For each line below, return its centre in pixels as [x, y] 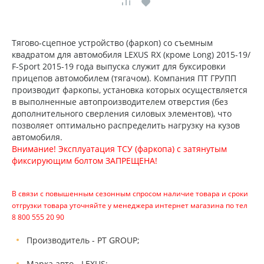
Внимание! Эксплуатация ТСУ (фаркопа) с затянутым [119, 149]
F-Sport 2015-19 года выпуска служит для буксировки [119, 66]
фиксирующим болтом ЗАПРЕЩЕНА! [85, 161]
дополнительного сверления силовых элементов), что [122, 113]
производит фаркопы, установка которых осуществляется [130, 90]
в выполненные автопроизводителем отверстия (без [120, 102]
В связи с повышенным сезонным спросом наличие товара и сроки [130, 193]
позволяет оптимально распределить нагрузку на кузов [126, 125]
